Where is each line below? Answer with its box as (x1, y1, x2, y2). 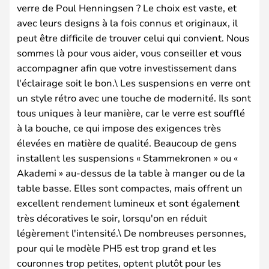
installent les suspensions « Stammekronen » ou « (17, 151, 238, 164)
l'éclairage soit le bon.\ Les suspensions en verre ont (17, 76, 250, 89)
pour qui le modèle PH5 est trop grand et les (17, 241, 216, 254)
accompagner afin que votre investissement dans (17, 61, 237, 74)
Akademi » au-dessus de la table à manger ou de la (17, 166, 245, 179)
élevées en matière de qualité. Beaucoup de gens (17, 136, 237, 149)
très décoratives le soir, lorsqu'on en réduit (17, 211, 207, 224)
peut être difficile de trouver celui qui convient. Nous (17, 31, 249, 44)
